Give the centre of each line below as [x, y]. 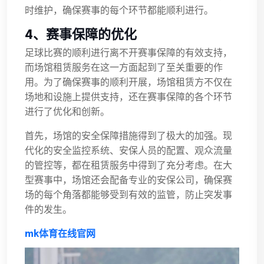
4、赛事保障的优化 [81, 35]
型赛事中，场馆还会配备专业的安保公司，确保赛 [128, 180]
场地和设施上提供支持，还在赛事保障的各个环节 [128, 97]
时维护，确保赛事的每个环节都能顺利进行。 [119, 11]
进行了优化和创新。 [67, 112]
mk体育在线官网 [60, 234]
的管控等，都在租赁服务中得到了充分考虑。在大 [128, 166]
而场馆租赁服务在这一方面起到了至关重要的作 [124, 68]
